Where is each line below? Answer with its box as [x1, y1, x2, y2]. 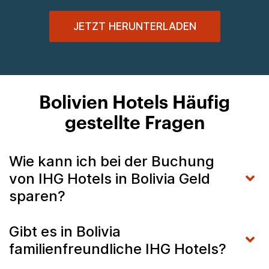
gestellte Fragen [64, 114, 205, 133]
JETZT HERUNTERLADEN [73, 20, 196, 32]
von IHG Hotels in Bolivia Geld [9, 169, 210, 187]
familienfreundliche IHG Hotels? [9, 240, 226, 258]
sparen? [9, 187, 65, 205]
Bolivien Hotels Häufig [39, 94, 230, 112]
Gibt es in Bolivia [9, 222, 121, 240]
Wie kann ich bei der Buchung [9, 152, 214, 170]
